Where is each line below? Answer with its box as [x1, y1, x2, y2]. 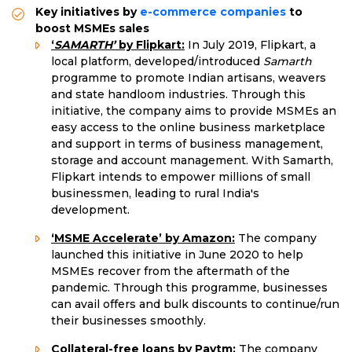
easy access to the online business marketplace [51, 120, 325, 135]
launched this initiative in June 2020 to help [51, 247, 303, 262]
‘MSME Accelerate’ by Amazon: [51, 231, 235, 246]
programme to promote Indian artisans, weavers [51, 71, 326, 86]
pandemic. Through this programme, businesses [51, 280, 328, 295]
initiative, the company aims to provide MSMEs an [51, 104, 336, 119]
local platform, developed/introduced [51, 54, 263, 69]
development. [51, 203, 130, 218]
